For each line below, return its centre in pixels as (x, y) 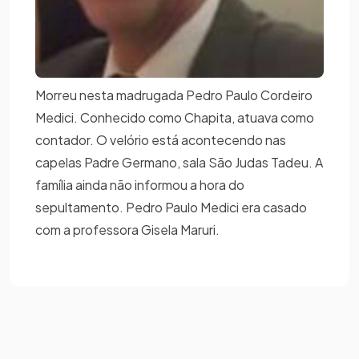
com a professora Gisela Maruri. (127, 229)
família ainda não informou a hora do (140, 184)
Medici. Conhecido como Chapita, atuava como (175, 117)
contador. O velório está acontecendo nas (161, 139)
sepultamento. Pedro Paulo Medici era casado (171, 207)
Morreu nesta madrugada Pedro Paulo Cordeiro (174, 95)
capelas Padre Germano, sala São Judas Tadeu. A (179, 162)
